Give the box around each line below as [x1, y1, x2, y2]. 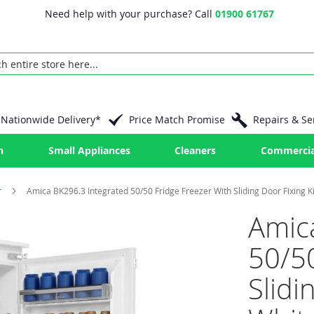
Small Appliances [48, 144, 130, 157]
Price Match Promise [128, 113, 225, 126]
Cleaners [175, 144, 216, 157]
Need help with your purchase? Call [45, 7, 216, 20]
